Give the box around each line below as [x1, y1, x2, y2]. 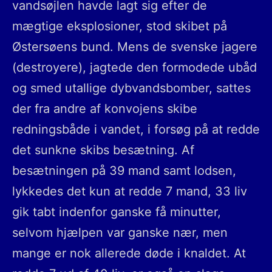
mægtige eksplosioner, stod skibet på [12, 19, 227, 33]
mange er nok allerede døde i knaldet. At [12, 246, 246, 260]
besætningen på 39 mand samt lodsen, [12, 163, 236, 178]
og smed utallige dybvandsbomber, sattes [12, 81, 251, 95]
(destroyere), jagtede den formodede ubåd [12, 60, 257, 75]
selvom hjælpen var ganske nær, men [12, 225, 228, 240]
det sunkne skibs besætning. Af [12, 143, 194, 157]
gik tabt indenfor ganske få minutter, [12, 205, 221, 219]
